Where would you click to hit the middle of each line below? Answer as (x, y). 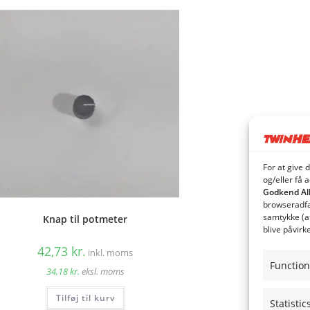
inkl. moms (111, 253)
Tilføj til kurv (85, 298)
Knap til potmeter (85, 219)
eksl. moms (103, 271)
